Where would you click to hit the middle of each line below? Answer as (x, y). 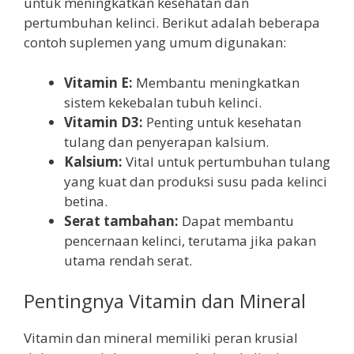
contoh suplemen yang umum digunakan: (155, 43)
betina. (86, 201)
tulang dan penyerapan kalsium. (166, 141)
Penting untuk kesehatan (222, 122)
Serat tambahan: (121, 220)
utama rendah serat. (128, 260)
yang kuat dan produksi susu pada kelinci (196, 181)
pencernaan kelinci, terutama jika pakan (190, 240)
